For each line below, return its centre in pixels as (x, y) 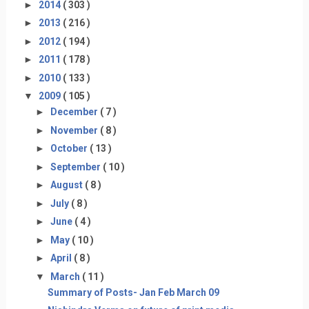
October (70, 148)
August (67, 185)
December (75, 112)
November (75, 130)
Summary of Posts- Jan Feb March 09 (133, 292)
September (76, 167)
